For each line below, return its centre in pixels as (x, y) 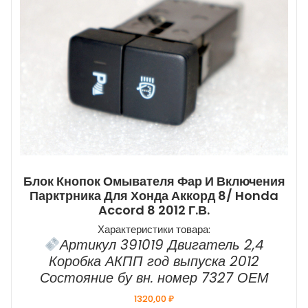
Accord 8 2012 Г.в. (154, 210)
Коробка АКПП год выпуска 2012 (154, 262)
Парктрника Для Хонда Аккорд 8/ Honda (154, 196)
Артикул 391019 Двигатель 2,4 (162, 245)
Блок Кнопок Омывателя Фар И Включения (154, 181)
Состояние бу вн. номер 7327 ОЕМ (154, 278)
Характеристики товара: (154, 230)
